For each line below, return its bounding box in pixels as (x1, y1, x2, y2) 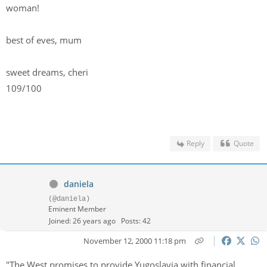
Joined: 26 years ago (49, 216, 116, 226)
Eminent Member (48, 204, 106, 214)
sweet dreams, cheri (6, 66, 91, 78)
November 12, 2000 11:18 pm (83, 235, 186, 246)
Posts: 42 (121, 216, 151, 226)
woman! (6, 2, 42, 14)
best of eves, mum (6, 34, 84, 46)
